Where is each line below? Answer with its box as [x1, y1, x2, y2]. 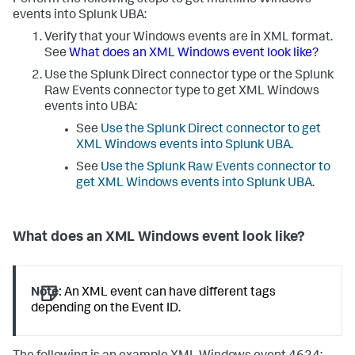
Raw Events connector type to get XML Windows [44, 86, 319, 99]
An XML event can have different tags [62, 287, 277, 300]
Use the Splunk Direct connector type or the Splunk [44, 70, 334, 83]
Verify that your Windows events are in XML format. [44, 32, 333, 45]
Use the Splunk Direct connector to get [101, 124, 321, 137]
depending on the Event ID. [31, 303, 181, 316]
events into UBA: [44, 101, 137, 115]
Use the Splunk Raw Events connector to [101, 162, 330, 175]
